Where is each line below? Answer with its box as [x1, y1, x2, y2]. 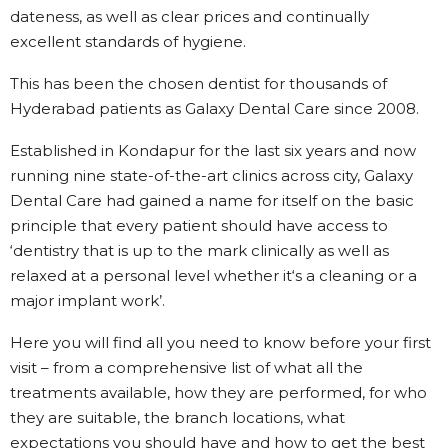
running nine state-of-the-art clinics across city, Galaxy [10, 165, 413, 185]
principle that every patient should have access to [10, 215, 388, 235]
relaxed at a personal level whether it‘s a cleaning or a [10, 265, 417, 285]
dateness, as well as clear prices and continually [10, 6, 369, 26]
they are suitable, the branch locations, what [10, 407, 345, 427]
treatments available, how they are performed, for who [10, 382, 427, 402]
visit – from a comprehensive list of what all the [10, 357, 363, 377]
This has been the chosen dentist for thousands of [10, 73, 387, 93]
